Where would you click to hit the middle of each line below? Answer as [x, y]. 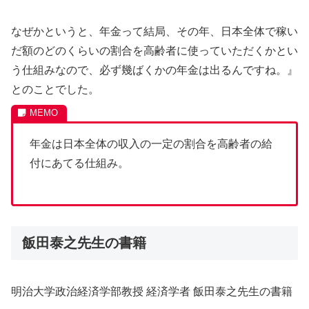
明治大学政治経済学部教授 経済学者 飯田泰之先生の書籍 [152, 291]
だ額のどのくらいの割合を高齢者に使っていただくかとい [154, 50]
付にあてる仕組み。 [79, 163]
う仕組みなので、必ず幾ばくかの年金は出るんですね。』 [154, 70]
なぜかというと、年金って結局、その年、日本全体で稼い [154, 31]
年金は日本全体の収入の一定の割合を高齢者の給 [151, 143]
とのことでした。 [55, 89]
